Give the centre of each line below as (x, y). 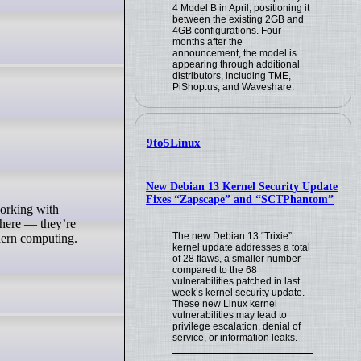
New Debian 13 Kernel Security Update (242, 186)
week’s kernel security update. (239, 292)
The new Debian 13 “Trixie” (232, 236)
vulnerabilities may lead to (230, 315)
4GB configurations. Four (227, 30)
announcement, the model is (235, 53)
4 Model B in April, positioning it (241, 8)
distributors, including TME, (232, 75)
